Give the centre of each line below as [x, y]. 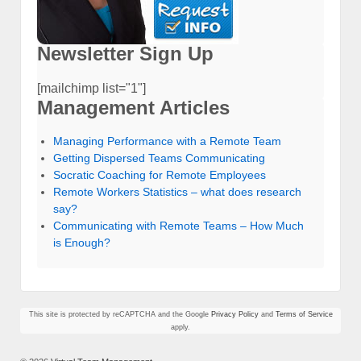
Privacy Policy [234, 314]
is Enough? [82, 243]
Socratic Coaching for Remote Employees [160, 175]
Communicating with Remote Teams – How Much [178, 226]
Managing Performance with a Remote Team [167, 141]
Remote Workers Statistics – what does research [177, 192]
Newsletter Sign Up [125, 54]
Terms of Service [304, 314]
